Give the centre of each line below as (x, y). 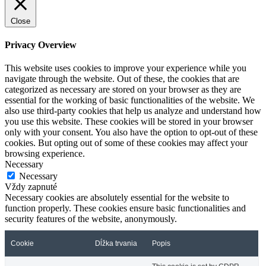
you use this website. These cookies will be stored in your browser (129, 122)
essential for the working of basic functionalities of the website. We (130, 100)
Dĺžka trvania (116, 244)
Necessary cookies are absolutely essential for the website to (117, 198)
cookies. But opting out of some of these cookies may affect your (126, 143)
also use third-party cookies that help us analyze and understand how (133, 111)
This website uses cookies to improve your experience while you (126, 68)
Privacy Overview (41, 45)
